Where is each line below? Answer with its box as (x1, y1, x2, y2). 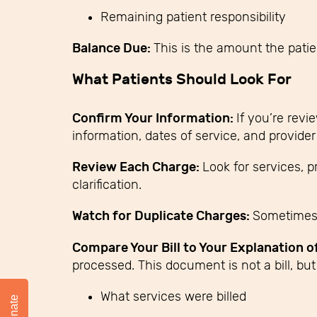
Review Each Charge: (72, 159, 202, 175)
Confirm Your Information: (72, 110, 236, 126)
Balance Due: (72, 40, 154, 56)
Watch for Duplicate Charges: (72, 208, 253, 224)
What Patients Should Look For (72, 70, 292, 88)
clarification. (72, 177, 142, 192)
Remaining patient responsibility (100, 9, 286, 24)
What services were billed (100, 289, 246, 304)
